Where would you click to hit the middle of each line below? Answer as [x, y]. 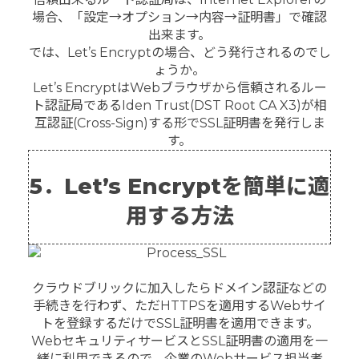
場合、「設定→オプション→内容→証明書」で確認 [179, 18]
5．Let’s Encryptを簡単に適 [179, 186]
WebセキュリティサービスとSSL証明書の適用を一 [179, 341]
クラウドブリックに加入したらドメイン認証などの [179, 288]
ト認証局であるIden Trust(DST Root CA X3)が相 [179, 106]
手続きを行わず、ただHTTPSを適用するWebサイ [179, 306]
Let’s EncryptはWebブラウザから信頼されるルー [179, 88]
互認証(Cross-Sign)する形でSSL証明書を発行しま [179, 123]
